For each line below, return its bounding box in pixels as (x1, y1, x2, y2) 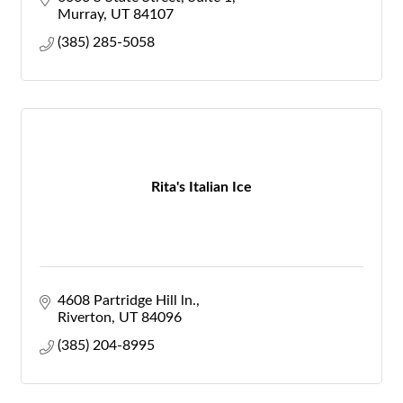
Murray (58, 7, 103, 22)
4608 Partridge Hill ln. (58, 293, 196, 308)
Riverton (58, 310, 112, 325)
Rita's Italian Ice (151, 180, 252, 194)
